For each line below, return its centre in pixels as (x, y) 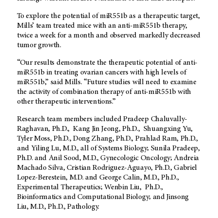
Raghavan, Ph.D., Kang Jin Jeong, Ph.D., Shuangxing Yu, (105, 129)
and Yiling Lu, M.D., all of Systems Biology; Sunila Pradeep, (109, 149)
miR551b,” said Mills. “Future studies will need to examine (107, 82)
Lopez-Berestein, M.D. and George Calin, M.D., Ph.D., (98, 178)
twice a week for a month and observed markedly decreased (109, 36)
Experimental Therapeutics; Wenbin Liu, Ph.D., (90, 188)
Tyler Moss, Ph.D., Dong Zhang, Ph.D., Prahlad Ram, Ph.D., (108, 139)
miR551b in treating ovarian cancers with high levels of (102, 73)
